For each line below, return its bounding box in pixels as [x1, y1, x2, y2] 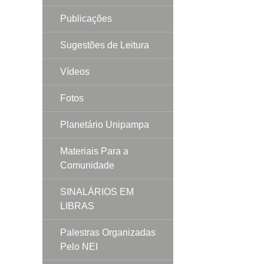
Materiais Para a [60, 146, 128, 156]
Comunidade [60, 160, 114, 170]
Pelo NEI [60, 241, 98, 252]
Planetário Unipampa [60, 119, 149, 130]
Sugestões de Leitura [60, 39, 149, 50]
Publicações [60, 13, 112, 24]
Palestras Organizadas [60, 227, 156, 237]
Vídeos [60, 66, 90, 77]
